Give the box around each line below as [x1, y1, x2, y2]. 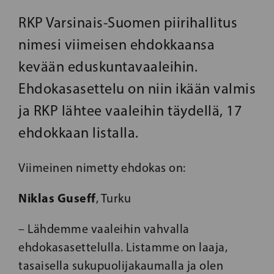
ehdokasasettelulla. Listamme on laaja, [18, 240, 228, 254]
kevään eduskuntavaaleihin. [18, 57, 198, 75]
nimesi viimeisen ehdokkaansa [18, 35, 215, 53]
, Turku [95, 191, 131, 206]
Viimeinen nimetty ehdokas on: [18, 160, 186, 175]
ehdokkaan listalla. [18, 124, 139, 141]
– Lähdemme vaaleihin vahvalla [18, 221, 190, 236]
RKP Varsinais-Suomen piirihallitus [18, 13, 237, 31]
